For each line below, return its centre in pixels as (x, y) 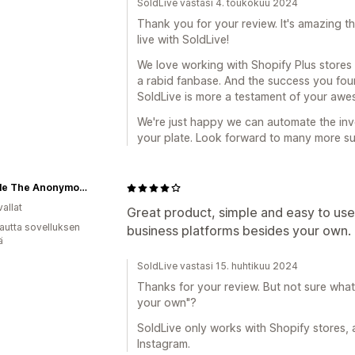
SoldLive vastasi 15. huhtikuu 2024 (218, 266)
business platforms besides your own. (239, 231)
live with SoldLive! (183, 39)
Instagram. (164, 344)
